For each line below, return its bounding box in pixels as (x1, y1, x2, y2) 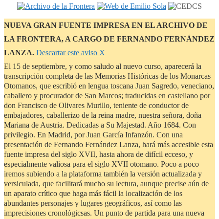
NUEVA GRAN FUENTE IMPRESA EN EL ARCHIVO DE (4, 21, 208, 29)
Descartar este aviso (36, 48, 97, 57)
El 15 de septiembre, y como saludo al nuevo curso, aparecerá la (4, 62, 201, 70)
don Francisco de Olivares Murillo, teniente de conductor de (4, 101, 189, 109)
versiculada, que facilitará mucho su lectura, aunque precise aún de (4, 179, 209, 188)
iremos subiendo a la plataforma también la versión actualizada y (4, 169, 202, 178)
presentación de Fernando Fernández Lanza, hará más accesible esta (4, 140, 213, 149)
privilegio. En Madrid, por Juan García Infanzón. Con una (4, 130, 183, 139)
